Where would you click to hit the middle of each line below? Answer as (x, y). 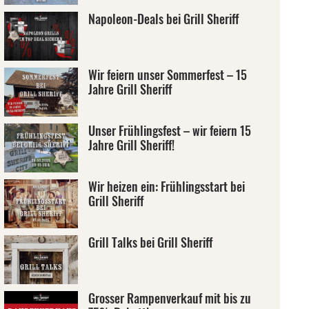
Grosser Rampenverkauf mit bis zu (169, 298)
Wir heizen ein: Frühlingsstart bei (166, 186)
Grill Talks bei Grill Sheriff (150, 242)
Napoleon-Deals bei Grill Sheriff (163, 19)
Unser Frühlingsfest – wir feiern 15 (169, 130)
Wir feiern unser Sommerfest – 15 (167, 74)
